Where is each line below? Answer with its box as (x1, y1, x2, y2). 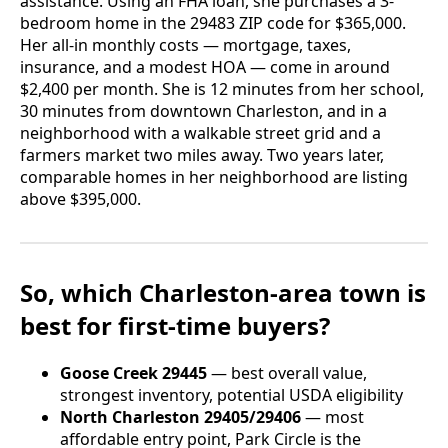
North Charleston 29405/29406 (60, 405, 301, 428)
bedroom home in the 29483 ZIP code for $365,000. (20, 12, 406, 35)
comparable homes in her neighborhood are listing (20, 166, 408, 189)
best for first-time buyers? (20, 309, 330, 343)
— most (301, 405, 364, 428)
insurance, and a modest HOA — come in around (20, 56, 390, 79)
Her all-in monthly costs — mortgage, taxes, (20, 34, 351, 57)
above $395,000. (20, 188, 141, 211)
